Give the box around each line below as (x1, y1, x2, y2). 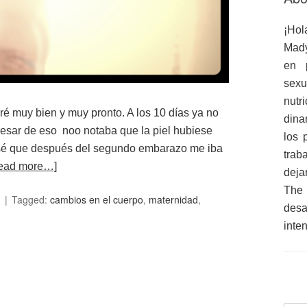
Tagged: (12, 193, 50, 207)
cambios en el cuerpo (50, 193, 143, 207)
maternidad (149, 193, 198, 207)
